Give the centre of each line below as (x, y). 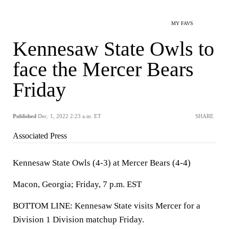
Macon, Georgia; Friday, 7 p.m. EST (77, 184)
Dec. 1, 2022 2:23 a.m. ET (70, 116)
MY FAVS (182, 23)
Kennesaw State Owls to (113, 49)
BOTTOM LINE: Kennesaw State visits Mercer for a (107, 206)
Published (25, 116)
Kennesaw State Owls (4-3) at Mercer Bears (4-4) (102, 163)
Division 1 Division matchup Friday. (78, 220)
